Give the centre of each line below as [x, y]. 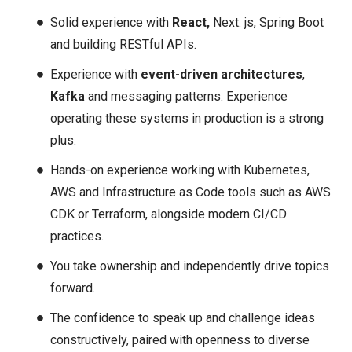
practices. [77, 236]
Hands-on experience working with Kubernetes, [180, 170]
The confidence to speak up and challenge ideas [183, 317]
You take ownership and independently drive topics [190, 266]
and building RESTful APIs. [123, 44]
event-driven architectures [222, 74]
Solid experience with [111, 22]
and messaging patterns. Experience [186, 96]
